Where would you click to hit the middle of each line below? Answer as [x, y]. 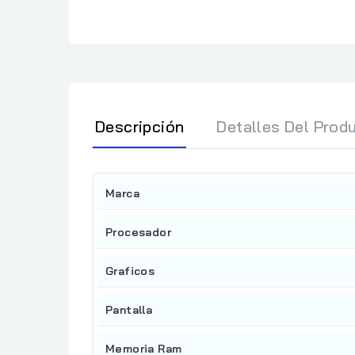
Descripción [140, 127]
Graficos [130, 271]
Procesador [138, 233]
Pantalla [129, 310]
